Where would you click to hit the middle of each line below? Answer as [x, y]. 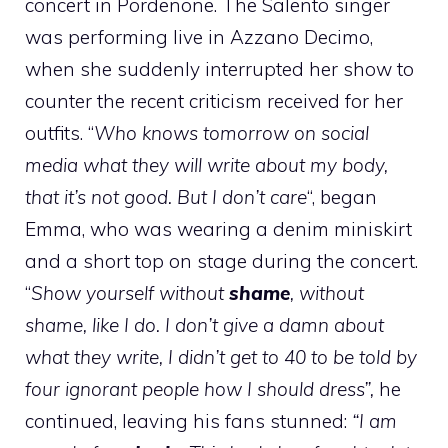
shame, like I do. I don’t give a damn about [204, 324]
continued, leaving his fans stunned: [188, 420]
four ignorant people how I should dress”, [202, 388]
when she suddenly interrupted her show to [219, 68]
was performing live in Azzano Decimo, [199, 36]
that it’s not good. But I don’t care [166, 196]
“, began [342, 196]
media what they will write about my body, [206, 164]
